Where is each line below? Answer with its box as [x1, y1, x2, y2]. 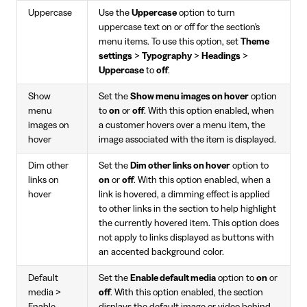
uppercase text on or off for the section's [99, 22, 260, 32]
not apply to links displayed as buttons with [99, 232, 274, 243]
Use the [99, 8, 132, 18]
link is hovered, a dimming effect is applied [99, 189, 270, 199]
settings [99, 51, 132, 61]
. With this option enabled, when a [134, 175, 271, 185]
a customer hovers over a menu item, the [99, 120, 265, 130]
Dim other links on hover [130, 160, 230, 171]
